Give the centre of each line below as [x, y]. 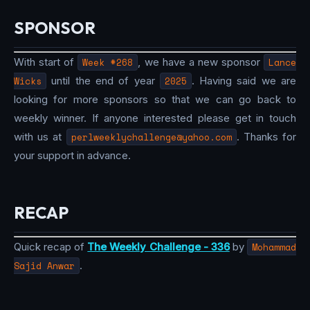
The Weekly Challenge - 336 [158, 247]
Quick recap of [51, 247]
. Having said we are [244, 80]
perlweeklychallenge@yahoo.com [151, 137]
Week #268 [108, 62]
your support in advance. [72, 155]
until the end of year [103, 80]
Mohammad [274, 247]
